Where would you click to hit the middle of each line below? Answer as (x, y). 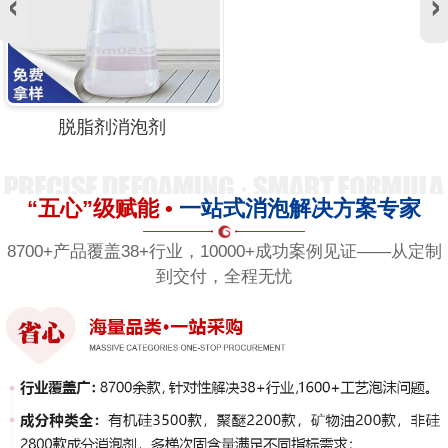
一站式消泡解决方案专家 (300, 208)
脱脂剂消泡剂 (111, 127)
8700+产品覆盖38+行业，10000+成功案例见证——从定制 (224, 252)
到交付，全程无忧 (224, 277)
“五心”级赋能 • (103, 208)
